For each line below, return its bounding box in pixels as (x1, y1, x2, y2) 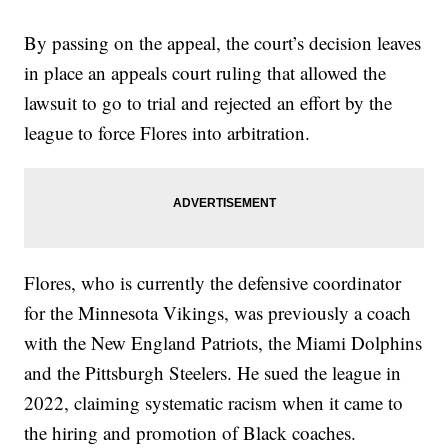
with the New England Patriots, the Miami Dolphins (24, 329, 423, 355)
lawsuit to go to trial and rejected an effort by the (24, 89, 393, 115)
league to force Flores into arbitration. (24, 119, 311, 145)
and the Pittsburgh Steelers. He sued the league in (24, 359, 402, 385)
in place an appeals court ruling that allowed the (24, 59, 387, 85)
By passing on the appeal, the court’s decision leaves (24, 29, 422, 55)
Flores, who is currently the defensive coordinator (24, 269, 402, 295)
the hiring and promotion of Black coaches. (24, 419, 357, 445)
